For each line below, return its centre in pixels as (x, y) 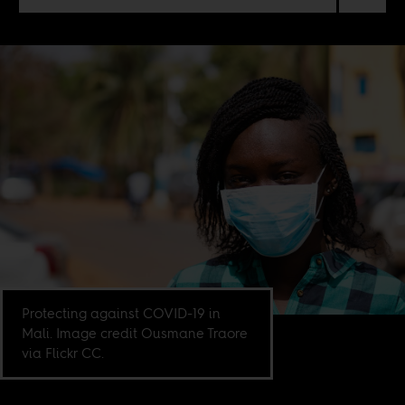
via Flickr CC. (63, 353)
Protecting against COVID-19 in (122, 314)
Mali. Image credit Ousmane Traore (135, 334)
